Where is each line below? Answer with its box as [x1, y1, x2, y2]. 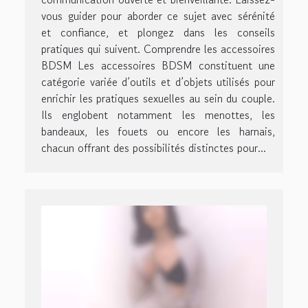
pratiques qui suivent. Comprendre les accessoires [41, 40, 275, 57]
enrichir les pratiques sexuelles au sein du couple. [41, 89, 275, 107]
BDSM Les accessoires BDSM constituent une [41, 56, 275, 74]
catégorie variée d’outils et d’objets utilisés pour [41, 73, 275, 90]
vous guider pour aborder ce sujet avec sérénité [41, 7, 275, 24]
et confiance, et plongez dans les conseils [41, 23, 275, 41]
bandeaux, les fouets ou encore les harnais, [41, 122, 275, 140]
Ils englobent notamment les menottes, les [41, 106, 275, 123]
